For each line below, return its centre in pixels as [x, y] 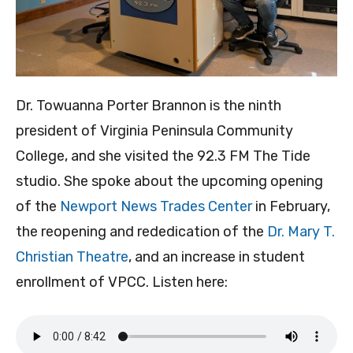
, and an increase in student [217, 257]
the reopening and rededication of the [141, 232]
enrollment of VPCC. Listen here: [122, 282]
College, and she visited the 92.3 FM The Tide [163, 156]
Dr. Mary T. [301, 232]
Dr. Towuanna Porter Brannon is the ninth [149, 106]
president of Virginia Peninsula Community [154, 131]
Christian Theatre [72, 257]
